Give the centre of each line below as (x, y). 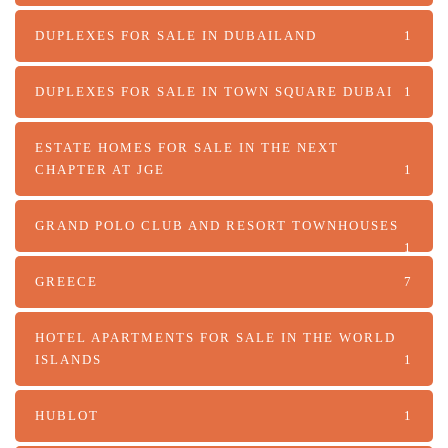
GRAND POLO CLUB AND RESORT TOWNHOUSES (217, 225)
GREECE (66, 281)
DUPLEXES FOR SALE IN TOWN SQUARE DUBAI (214, 91)
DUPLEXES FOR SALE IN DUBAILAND (176, 35)
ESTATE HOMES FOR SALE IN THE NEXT (187, 147)
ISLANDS (68, 359)
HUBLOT (67, 415)
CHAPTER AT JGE (100, 169)
